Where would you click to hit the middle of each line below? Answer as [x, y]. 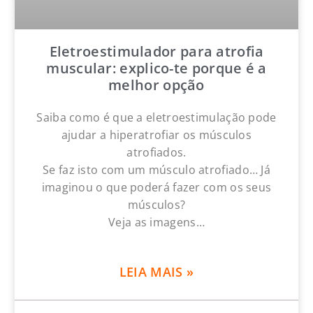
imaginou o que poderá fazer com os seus [156, 187]
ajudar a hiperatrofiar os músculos [156, 134]
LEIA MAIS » [156, 271]
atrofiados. [156, 152]
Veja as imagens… [156, 222]
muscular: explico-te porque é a [156, 68]
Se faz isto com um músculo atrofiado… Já [156, 169]
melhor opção [156, 85]
